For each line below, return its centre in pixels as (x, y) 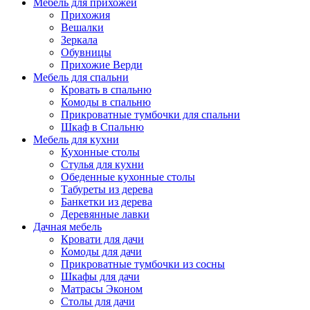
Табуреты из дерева (107, 189)
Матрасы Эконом (102, 289)
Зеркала (79, 39)
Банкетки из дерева (107, 201)
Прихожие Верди (102, 64)
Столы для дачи (98, 301)
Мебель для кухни (76, 139)
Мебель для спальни (81, 77)
